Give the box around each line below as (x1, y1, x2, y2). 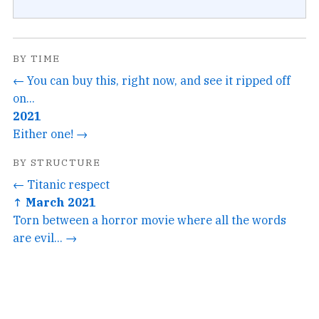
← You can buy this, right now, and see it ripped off (13, 72, 291, 88)
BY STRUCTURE (13, 155, 101, 169)
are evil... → (13, 229, 77, 245)
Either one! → (13, 125, 88, 141)
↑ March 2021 (13, 194, 96, 209)
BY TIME (13, 52, 61, 66)
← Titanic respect (13, 176, 110, 192)
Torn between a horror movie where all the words (13, 211, 286, 227)
